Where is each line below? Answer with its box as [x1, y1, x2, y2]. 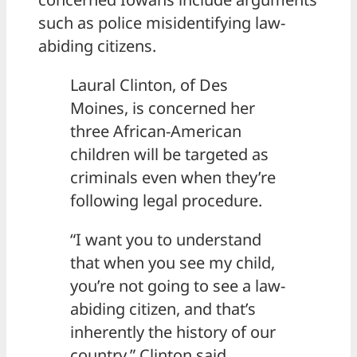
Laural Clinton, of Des [70, 74, 228, 96]
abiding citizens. [38, 35, 156, 57]
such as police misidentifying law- [38, 12, 285, 34]
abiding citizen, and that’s [70, 298, 256, 320]
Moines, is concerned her [70, 97, 255, 120]
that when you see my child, [70, 252, 275, 274]
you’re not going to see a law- [70, 275, 285, 297]
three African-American [70, 120, 241, 143]
